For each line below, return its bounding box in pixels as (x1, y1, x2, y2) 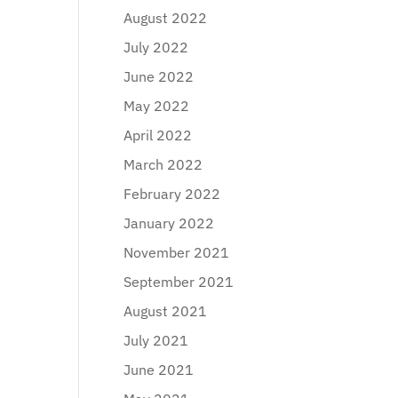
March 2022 (123, 155, 203, 173)
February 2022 (123, 185, 221, 203)
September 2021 (123, 273, 235, 291)
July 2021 (123, 331, 189, 349)
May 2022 (123, 97, 190, 115)
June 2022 (123, 68, 195, 85)
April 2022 (123, 126, 193, 144)
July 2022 (123, 38, 189, 56)
